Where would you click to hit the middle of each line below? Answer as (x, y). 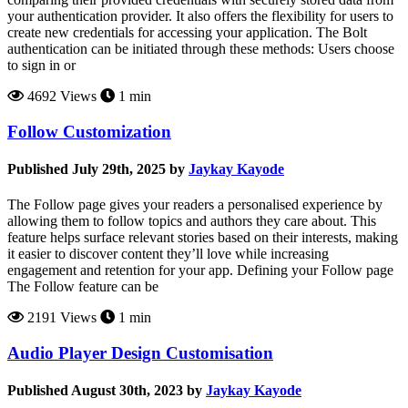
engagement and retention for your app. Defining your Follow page (200, 270)
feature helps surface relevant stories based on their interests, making (203, 238)
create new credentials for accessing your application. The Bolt (187, 33)
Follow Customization (89, 131)
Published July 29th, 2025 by (96, 169)
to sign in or (41, 66)
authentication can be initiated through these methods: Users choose (201, 49)
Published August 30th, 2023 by (105, 391)
